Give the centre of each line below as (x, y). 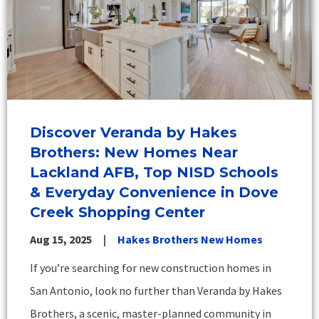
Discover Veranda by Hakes (134, 132)
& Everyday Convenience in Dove (154, 192)
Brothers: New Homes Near (134, 152)
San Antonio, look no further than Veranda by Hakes (156, 290)
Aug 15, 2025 (61, 239)
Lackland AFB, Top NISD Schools (154, 172)
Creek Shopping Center (117, 212)
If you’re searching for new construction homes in (151, 267)
